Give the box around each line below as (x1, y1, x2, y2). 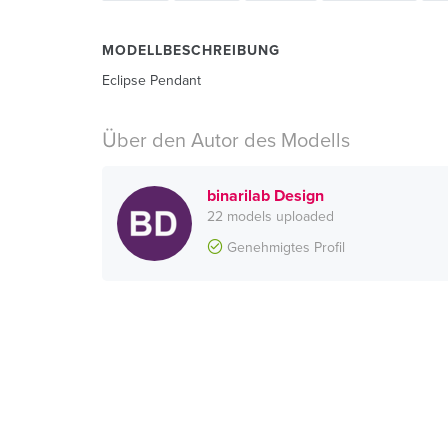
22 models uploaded (207, 208, 334, 225)
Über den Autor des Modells (102, 129, 350, 153)
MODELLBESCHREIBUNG (102, 42, 280, 59)
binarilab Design (207, 186, 324, 206)
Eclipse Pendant (102, 72, 201, 89)
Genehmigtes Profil (223, 239, 345, 256)
